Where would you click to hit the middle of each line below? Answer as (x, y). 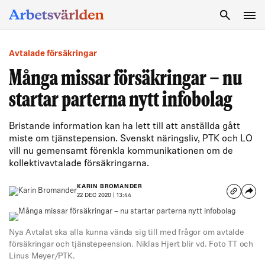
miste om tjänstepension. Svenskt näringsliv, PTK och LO (131, 139)
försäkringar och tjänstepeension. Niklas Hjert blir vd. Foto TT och (131, 245)
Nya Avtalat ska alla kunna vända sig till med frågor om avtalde (127, 233)
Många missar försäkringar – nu (126, 80)
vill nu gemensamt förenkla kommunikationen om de (121, 151)
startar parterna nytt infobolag (121, 101)
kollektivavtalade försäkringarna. (79, 164)
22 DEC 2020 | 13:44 (104, 195)
